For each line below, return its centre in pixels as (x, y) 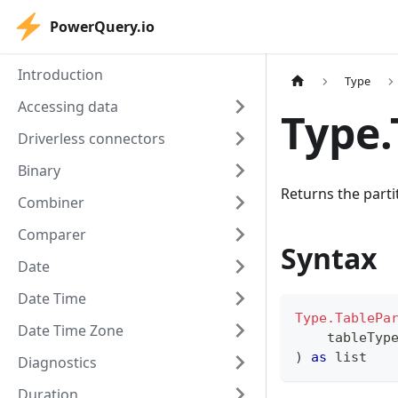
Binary (39, 171)
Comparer (52, 235)
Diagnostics (57, 362)
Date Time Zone (71, 330)
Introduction (60, 75)
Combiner (51, 203)
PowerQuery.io (102, 27)
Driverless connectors (92, 139)
